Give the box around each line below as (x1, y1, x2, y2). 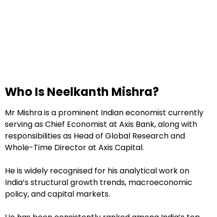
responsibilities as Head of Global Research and (5, 130, 185, 142)
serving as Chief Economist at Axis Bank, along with (5, 119, 197, 130)
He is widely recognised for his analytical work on (5, 165, 189, 177)
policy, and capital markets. (5, 188, 110, 200)
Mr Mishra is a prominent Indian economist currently (5, 107, 203, 119)
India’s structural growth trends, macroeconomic (5, 177, 192, 188)
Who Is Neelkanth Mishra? (5, 83, 159, 100)
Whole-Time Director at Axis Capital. (5, 142, 144, 154)
